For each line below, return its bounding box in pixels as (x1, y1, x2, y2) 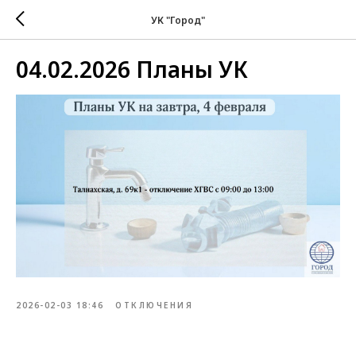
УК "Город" (151, 13, 205, 27)
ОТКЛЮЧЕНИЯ (115, 299, 193, 311)
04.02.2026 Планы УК (16, 54, 248, 84)
